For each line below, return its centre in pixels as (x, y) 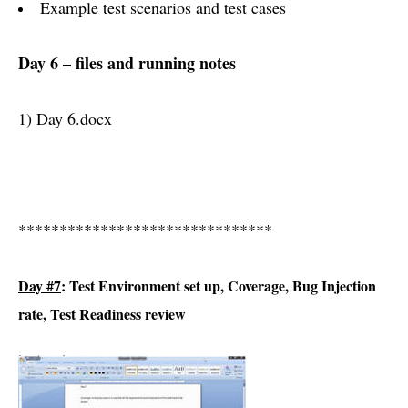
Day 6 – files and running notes (127, 63)
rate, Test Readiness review (102, 314)
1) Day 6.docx (65, 119)
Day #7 (40, 286)
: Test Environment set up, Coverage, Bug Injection (219, 286)
